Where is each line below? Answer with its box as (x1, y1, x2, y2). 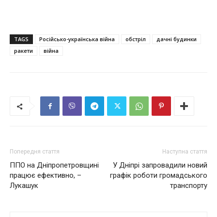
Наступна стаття (162, 148, 207, 155)
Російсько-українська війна (39, 35, 115, 43)
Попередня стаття (10, 148, 60, 155)
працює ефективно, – (10, 171, 81, 180)
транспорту (170, 181, 207, 190)
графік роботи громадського (110, 171, 207, 180)
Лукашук (10, 181, 38, 190)
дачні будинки (156, 35, 197, 43)
